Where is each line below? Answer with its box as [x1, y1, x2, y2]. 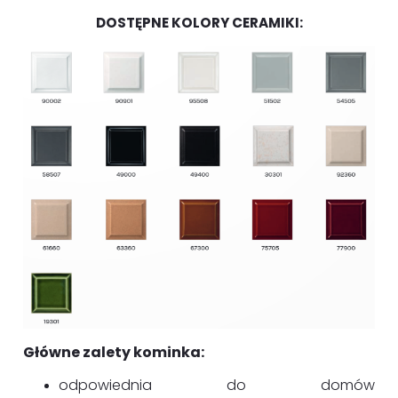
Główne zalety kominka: [23, 342, 204, 363]
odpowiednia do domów [59, 375, 375, 396]
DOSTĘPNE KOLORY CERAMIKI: [95, 12, 303, 32]
